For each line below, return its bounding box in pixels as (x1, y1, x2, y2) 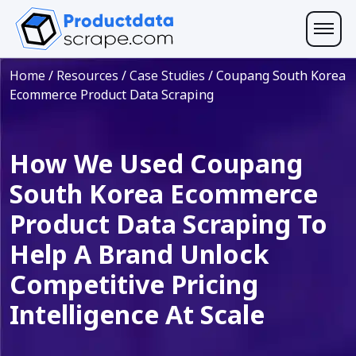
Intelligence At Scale (10, 297, 265, 331)
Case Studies (130, 67, 205, 84)
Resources (56, 67, 118, 84)
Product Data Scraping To (10, 207, 327, 241)
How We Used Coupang (10, 146, 303, 180)
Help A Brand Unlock (10, 237, 269, 271)
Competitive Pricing (10, 267, 258, 301)
